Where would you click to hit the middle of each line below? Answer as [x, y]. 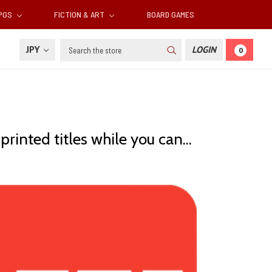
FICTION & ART [80, 15]
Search [74, 46]
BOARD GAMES [170, 15]
